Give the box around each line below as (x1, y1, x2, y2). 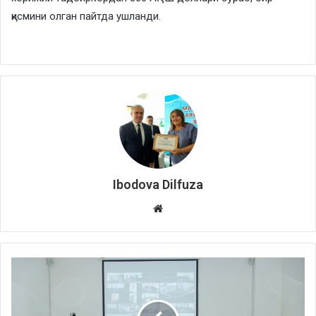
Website (162, 202, 200, 214)
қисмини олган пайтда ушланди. (11, 10, 161, 23)
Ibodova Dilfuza (113, 177, 203, 192)
